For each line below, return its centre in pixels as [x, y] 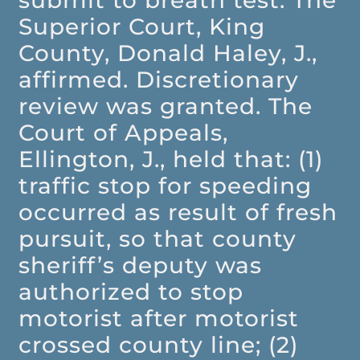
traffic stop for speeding [166, 186]
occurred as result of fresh [178, 213]
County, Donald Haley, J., [168, 53]
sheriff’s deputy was [141, 266]
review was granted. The [166, 106]
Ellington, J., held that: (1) [171, 160]
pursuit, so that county [158, 239]
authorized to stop [131, 292]
